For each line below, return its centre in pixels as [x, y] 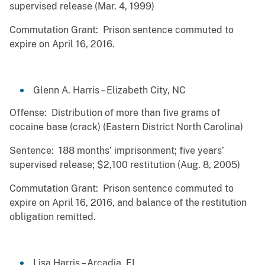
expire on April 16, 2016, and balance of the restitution [128, 203]
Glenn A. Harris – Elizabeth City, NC [109, 91]
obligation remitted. [53, 217]
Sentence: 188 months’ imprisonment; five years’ [117, 151]
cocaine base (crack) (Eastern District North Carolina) [126, 127]
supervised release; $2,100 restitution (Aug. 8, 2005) [125, 165]
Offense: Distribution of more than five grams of [115, 113]
